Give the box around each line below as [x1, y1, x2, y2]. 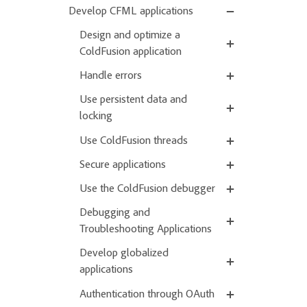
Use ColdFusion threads [79, 135, 188, 147]
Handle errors [79, 71, 142, 82]
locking [79, 111, 112, 123]
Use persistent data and [79, 95, 187, 106]
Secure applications [79, 159, 166, 171]
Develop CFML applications [69, 5, 193, 17]
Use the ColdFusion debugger [79, 184, 215, 195]
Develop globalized [79, 248, 169, 260]
